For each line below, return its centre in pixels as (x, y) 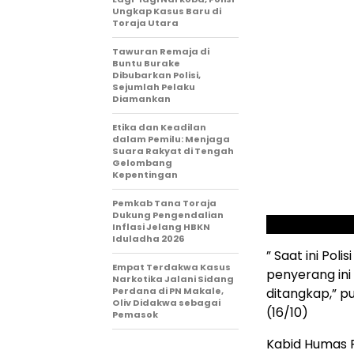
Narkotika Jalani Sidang (173, 279)
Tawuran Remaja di (161, 51)
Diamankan (141, 99)
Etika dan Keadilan (159, 127)
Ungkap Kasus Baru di (167, 11)
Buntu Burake (146, 63)
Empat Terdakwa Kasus (171, 267)
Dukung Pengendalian (168, 215)
